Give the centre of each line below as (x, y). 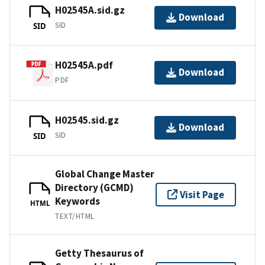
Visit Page (202, 194)
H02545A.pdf (84, 65)
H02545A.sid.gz (90, 10)
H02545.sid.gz (87, 120)
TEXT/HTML (75, 216)
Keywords (77, 201)
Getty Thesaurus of (99, 253)
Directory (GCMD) (94, 187)
